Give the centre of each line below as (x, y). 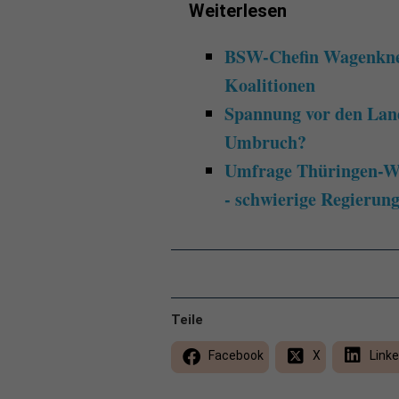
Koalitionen (270, 85)
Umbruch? (265, 142)
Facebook (235, 355)
